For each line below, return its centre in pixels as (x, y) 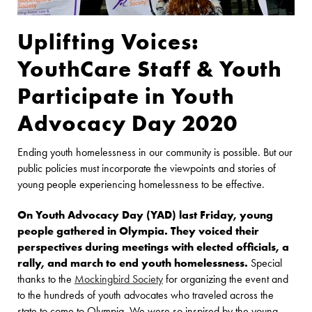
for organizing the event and (225, 280)
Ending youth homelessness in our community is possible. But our (155, 153)
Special (266, 264)
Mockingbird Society (118, 280)
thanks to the (46, 280)
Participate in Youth (126, 96)
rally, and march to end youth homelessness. (134, 264)
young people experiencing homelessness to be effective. (141, 185)
